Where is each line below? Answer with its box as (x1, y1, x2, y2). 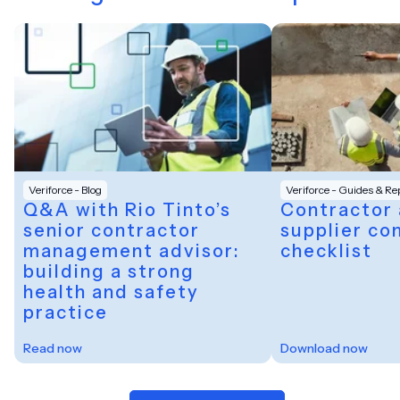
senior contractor (23, 220, 200, 242)
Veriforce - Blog (29, 183, 102, 197)
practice (23, 302, 108, 324)
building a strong (23, 261, 195, 283)
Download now (280, 340, 368, 357)
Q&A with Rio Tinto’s (23, 199, 231, 221)
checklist (280, 240, 372, 262)
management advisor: (23, 240, 240, 262)
